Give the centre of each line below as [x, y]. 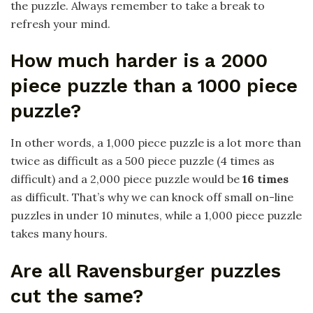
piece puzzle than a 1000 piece [154, 86]
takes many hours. [59, 234]
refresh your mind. [60, 23]
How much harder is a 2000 [139, 61]
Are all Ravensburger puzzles [146, 271]
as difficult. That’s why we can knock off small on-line [152, 197]
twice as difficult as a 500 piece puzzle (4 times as [143, 161]
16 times [265, 179]
